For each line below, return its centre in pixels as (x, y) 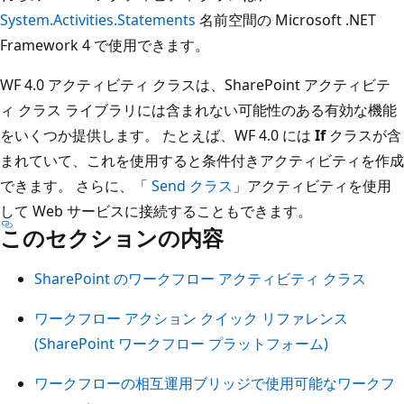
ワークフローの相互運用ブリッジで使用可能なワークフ (215, 383)
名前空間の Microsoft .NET (286, 19)
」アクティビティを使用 (312, 185)
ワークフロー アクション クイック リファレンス (191, 318)
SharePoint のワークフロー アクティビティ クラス (200, 278)
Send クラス (192, 185)
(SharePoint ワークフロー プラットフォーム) (181, 343)
